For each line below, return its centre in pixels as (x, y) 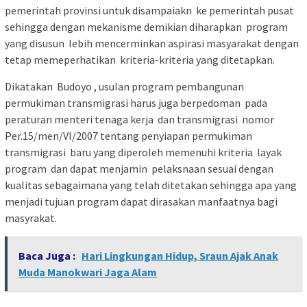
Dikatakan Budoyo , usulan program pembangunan (125, 87)
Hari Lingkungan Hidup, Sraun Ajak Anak (180, 256)
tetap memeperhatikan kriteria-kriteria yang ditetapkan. (140, 60)
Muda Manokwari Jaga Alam (88, 272)
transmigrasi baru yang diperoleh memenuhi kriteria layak (143, 152)
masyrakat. (31, 218)
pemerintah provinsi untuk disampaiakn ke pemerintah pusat (149, 11)
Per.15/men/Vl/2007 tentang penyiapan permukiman (128, 136)
